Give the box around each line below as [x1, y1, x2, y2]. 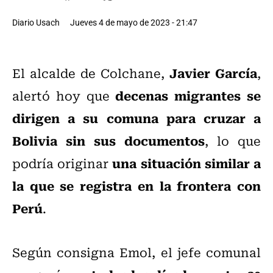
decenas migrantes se [115, 85, 261, 105]
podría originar [12, 154, 113, 173]
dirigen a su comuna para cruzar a [12, 108, 261, 128]
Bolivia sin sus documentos [12, 130, 205, 151]
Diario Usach [12, 16, 60, 29]
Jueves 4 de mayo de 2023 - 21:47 [70, 16, 197, 29]
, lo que [205, 131, 261, 151]
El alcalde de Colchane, [12, 63, 169, 83]
